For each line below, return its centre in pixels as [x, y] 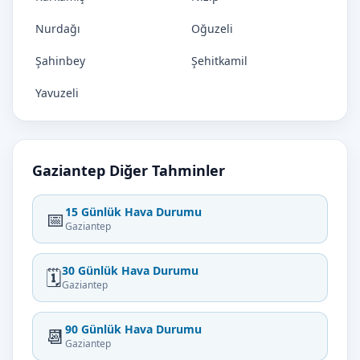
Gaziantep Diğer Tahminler [129, 170]
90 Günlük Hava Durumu [133, 329]
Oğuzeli [212, 29]
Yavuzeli [57, 93]
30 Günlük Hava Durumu [130, 270]
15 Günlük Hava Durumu [133, 212]
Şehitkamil [219, 61]
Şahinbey [60, 61]
